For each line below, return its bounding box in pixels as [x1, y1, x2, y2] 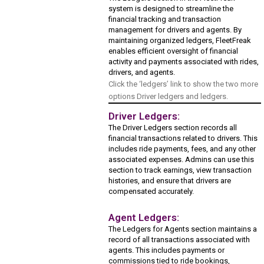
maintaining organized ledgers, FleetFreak [108, 35, 252, 45]
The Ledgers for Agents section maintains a [108, 224, 258, 233]
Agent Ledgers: [108, 211, 180, 223]
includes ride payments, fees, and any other [108, 144, 256, 153]
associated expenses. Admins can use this [108, 154, 255, 164]
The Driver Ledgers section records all [108, 123, 237, 132]
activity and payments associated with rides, [108, 57, 259, 66]
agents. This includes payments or [108, 245, 225, 255]
